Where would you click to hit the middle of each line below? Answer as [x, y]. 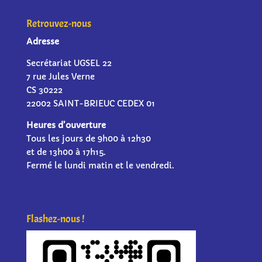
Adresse [42, 42]
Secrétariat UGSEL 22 [69, 63]
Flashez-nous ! [55, 219]
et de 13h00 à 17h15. [66, 152]
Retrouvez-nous [58, 24]
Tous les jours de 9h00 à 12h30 [88, 139]
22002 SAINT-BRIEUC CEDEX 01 [90, 104]
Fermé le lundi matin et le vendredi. [100, 166]
